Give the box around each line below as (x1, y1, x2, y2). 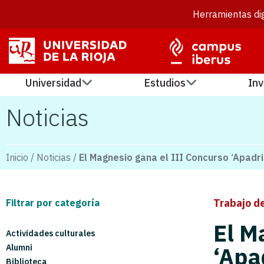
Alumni (6, 242, 32, 253)
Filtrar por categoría (6, 197, 100, 209)
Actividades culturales (6, 228, 95, 239)
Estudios (144, 76, 186, 90)
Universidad (25, 76, 82, 90)
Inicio (6, 151, 28, 163)
